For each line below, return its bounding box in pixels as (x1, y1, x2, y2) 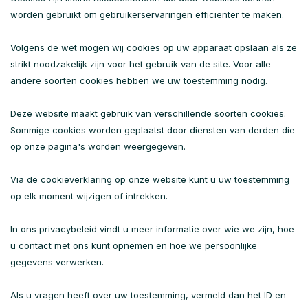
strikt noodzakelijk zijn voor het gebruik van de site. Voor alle (10, 58, 271, 69)
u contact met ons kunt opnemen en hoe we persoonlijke (10, 240, 257, 251)
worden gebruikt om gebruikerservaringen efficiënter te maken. (10, 9, 284, 20)
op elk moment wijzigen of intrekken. (10, 190, 168, 201)
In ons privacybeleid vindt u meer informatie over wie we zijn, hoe (10, 223, 294, 234)
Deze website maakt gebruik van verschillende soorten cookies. (10, 108, 286, 119)
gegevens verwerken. (10, 256, 104, 267)
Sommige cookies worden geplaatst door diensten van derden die (10, 124, 295, 135)
